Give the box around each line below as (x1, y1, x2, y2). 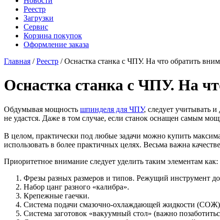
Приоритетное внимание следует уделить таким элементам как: (4, 157, 218, 165)
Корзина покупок (24, 31, 82, 40)
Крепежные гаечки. (24, 191, 89, 200)
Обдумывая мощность (4, 105, 80, 113)
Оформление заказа (24, 40, 89, 49)
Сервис (24, 23, 48, 31)
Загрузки (24, 14, 54, 22)
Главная (4, 57, 30, 65)
